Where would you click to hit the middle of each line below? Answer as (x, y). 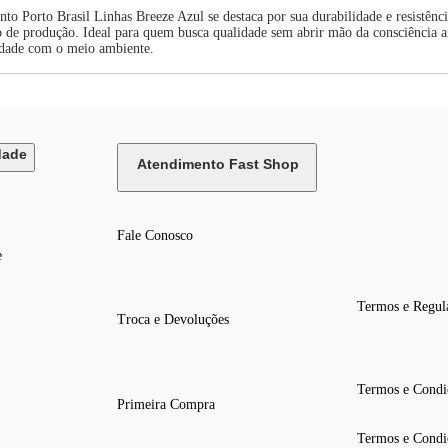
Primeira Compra (166, 404)
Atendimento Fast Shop (218, 164)
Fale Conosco (155, 236)
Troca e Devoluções (173, 320)
